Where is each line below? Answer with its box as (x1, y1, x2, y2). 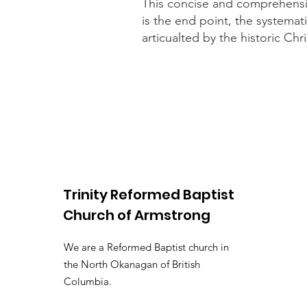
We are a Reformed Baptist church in (64, 241, 229, 254)
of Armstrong (117, 206, 210, 225)
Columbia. (64, 275, 112, 288)
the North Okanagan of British (64, 258, 200, 271)
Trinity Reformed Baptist (63, 185, 234, 204)
